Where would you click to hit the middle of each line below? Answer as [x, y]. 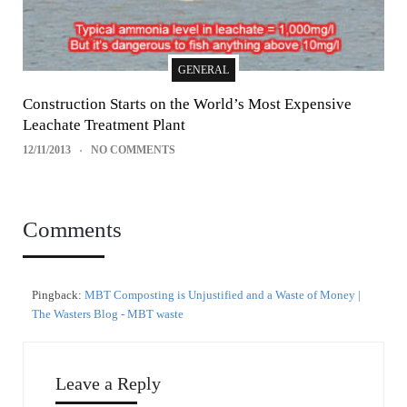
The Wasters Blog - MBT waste [108, 314]
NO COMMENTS [133, 150]
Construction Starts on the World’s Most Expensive [187, 104]
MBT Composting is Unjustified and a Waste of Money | [223, 295]
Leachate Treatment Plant [104, 125]
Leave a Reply [108, 384]
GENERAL [203, 70]
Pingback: [58, 295]
